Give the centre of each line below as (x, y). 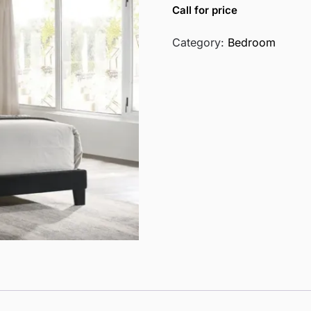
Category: (200, 42)
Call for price (204, 10)
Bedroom (251, 42)
